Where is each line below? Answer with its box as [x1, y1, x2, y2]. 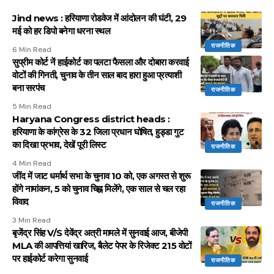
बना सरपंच [12, 81, 45, 94]
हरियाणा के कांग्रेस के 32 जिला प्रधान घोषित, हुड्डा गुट [12, 125, 183, 138]
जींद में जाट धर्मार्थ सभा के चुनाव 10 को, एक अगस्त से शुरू [12, 169, 191, 182]
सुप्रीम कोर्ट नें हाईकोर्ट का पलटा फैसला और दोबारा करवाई [12, 56, 188, 68]
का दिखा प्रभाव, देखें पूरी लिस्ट [12, 138, 106, 150]
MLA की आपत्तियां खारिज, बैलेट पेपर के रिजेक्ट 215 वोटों [12, 239, 191, 251]
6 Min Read [12, 44, 51, 54]
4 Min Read [12, 158, 51, 168]
